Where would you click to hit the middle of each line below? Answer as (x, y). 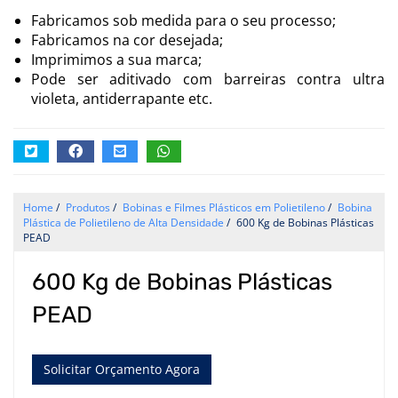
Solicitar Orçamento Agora (122, 369)
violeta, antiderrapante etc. (122, 98)
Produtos (88, 207)
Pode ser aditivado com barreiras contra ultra (208, 79)
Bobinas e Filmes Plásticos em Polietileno (224, 207)
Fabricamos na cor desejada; (127, 40)
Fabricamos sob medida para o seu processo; (183, 20)
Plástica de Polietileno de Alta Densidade (123, 222)
